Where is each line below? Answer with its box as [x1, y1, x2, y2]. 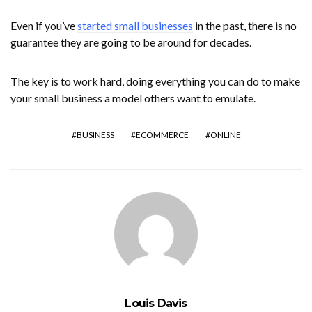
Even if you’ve [10, 18, 77, 32]
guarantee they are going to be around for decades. [10, 35, 251, 49]
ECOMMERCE [135, 129, 189, 140]
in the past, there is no [193, 18, 297, 32]
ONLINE [210, 129, 241, 140]
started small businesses [77, 18, 193, 32]
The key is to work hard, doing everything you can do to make [10, 74, 300, 88]
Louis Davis [125, 296, 187, 310]
